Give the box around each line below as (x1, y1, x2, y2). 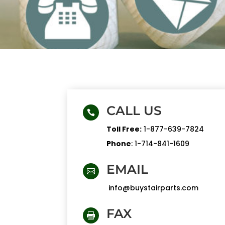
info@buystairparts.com (106, 183, 198, 193)
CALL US (106, 103, 162, 119)
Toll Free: (106, 124, 142, 135)
